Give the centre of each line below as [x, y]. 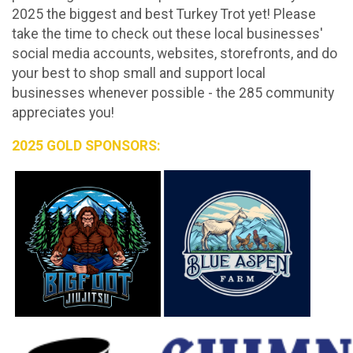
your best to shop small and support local [139, 73]
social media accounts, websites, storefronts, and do [175, 53]
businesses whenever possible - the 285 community [173, 93]
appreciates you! [63, 112]
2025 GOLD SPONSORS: [86, 146]
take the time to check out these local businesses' [167, 33]
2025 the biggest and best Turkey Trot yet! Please [164, 14]
